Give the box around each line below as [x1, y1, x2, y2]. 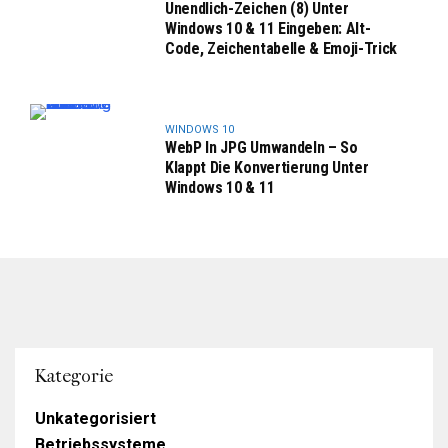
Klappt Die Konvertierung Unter [165, 157, 369, 177]
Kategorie [35, 365, 113, 387]
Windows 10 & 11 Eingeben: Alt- [165, 18, 371, 38]
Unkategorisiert [35, 408, 156, 428]
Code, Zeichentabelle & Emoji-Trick [165, 38, 398, 58]
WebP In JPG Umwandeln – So [165, 137, 358, 157]
